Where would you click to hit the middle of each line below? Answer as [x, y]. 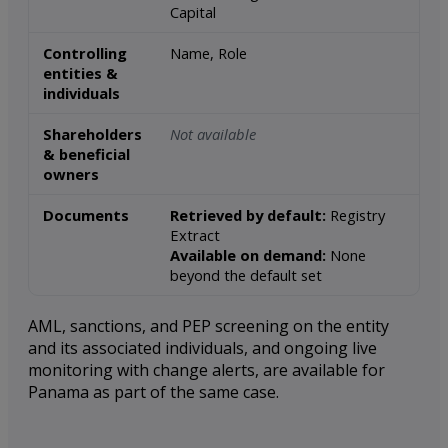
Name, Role [208, 53]
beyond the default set [246, 275]
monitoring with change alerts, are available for [206, 370]
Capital [193, 12]
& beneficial [86, 154]
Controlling [85, 53]
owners [71, 174]
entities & [80, 73]
